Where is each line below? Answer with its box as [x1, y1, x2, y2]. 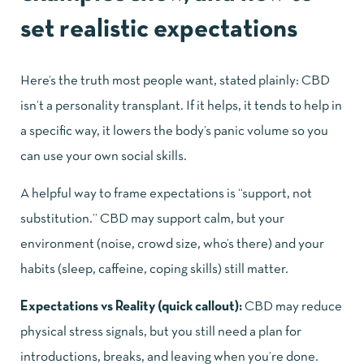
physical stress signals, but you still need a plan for [20, 326, 301, 339]
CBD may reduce [242, 301, 342, 314]
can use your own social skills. [20, 150, 187, 163]
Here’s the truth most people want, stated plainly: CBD [20, 75, 330, 88]
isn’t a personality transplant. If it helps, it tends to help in [20, 100, 342, 113]
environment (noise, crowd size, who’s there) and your [20, 238, 324, 251]
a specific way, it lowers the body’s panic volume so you [20, 125, 328, 138]
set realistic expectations [20, 19, 297, 42]
